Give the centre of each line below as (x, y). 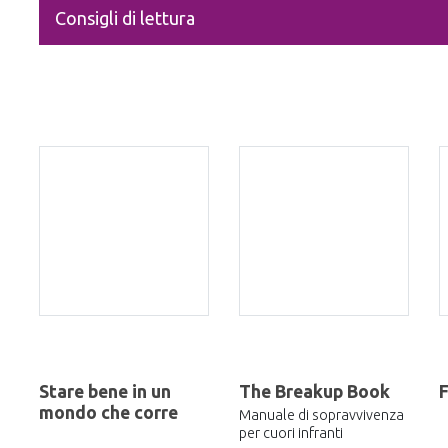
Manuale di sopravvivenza (321, 414)
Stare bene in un (105, 392)
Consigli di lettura (125, 18)
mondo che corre (108, 413)
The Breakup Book (314, 392)
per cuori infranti (291, 432)
